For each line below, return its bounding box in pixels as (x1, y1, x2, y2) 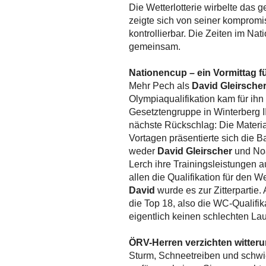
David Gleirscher (157, 146, 232, 157)
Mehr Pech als (129, 81, 192, 91)
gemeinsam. (129, 42, 183, 52)
